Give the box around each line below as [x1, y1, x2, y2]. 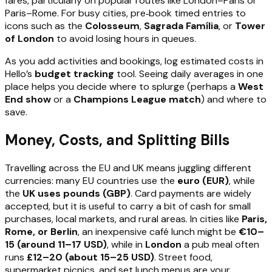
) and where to [201, 92, 267, 106]
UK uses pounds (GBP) [22, 186, 131, 200]
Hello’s [5, 67, 35, 80]
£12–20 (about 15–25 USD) [27, 250, 154, 263]
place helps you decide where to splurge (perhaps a [5, 80, 238, 93]
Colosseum [85, 19, 140, 32]
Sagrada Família [144, 19, 219, 32]
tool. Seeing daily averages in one [114, 67, 263, 80]
